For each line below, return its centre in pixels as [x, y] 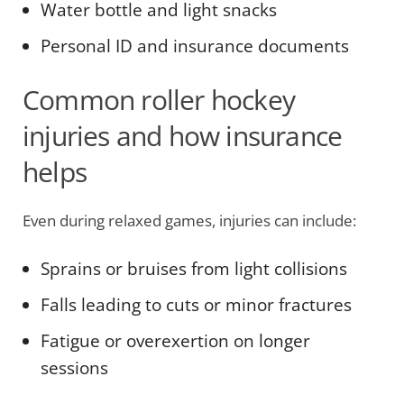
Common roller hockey [159, 100]
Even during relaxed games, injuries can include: [189, 220]
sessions [74, 368]
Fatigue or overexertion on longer [175, 341]
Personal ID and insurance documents [195, 46]
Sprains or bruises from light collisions [194, 269]
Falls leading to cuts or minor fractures [196, 305]
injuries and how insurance [183, 136]
